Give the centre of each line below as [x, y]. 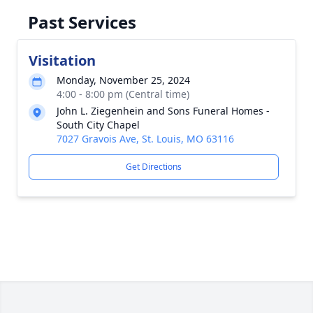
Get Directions [154, 167]
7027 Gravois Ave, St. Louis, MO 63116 [145, 139]
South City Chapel [98, 125]
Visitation [62, 60]
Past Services [82, 22]
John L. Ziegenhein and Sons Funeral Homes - [163, 111]
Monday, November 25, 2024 [123, 80]
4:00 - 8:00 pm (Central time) [123, 94]
